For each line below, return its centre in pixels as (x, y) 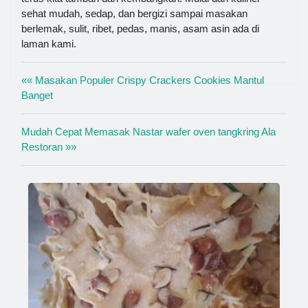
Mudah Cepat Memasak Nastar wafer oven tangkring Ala (148, 131)
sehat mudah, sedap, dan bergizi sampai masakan (134, 13)
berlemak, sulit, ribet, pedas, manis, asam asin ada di (140, 28)
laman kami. (49, 43)
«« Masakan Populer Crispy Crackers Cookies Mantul (143, 80)
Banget (37, 95)
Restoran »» (49, 146)
